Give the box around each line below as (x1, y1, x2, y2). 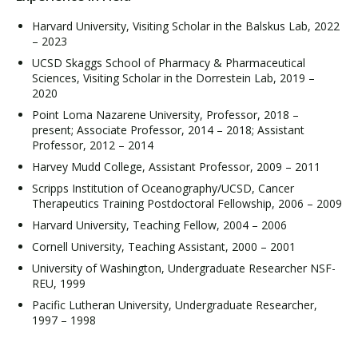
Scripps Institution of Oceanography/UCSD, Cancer (32, 180, 294, 196)
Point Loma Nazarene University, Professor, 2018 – (32, 106, 299, 122)
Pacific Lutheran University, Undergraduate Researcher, (32, 296, 317, 312)
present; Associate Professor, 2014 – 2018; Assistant (32, 121, 304, 137)
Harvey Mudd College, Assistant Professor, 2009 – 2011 (32, 158, 320, 174)
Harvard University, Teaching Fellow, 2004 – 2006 (32, 217, 287, 233)
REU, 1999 (32, 275, 86, 291)
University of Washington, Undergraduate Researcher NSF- (32, 260, 336, 276)
